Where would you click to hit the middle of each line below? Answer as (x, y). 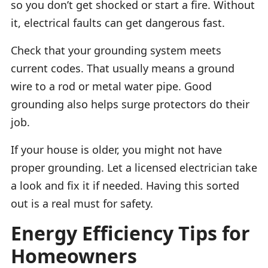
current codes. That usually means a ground (123, 68)
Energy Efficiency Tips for (130, 233)
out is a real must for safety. (82, 203)
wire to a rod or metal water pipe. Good (111, 86)
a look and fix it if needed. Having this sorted (125, 185)
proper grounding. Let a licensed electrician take (134, 167)
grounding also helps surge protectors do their (130, 104)
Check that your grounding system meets (116, 50)
